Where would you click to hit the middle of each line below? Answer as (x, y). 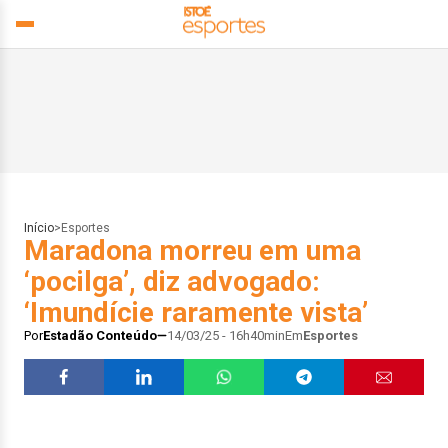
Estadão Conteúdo (100, 335)
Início (39, 228)
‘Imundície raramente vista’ (196, 312)
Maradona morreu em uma (192, 250)
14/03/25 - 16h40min (226, 335)
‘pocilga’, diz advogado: (172, 281)
